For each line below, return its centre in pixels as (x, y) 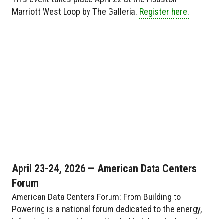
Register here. (164, 11)
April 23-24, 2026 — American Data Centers (104, 168)
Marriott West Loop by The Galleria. (76, 11)
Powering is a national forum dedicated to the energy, (107, 209)
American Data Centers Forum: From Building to (96, 197)
